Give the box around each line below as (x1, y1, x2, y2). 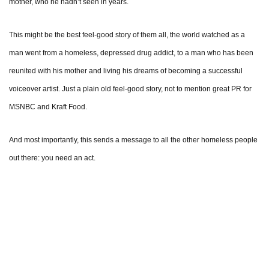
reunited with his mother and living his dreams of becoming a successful (9, 67, 243, 76)
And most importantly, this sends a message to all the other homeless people (9, 136, 258, 145)
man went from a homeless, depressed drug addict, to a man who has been (9, 49, 253, 58)
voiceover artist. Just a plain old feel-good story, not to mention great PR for (9, 85, 252, 94)
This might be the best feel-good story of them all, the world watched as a (9, 31, 245, 40)
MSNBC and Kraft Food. (9, 103, 87, 112)
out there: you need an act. (9, 154, 95, 163)
